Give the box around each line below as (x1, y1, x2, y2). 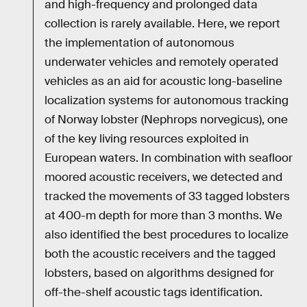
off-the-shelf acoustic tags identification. (45, 285, 262, 300)
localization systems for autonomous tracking (45, 93, 288, 108)
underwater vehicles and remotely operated (45, 55, 278, 70)
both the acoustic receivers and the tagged (45, 247, 275, 262)
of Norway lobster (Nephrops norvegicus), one (45, 112, 288, 127)
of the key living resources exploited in (45, 132, 249, 147)
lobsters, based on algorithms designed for (45, 266, 274, 281)
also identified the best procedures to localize (45, 228, 288, 243)
